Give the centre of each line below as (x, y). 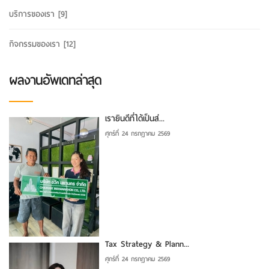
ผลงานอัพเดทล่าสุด (55, 80)
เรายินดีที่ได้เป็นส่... (135, 118)
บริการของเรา (34, 14)
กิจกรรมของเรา (36, 44)
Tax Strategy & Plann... (147, 244)
